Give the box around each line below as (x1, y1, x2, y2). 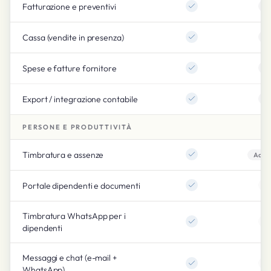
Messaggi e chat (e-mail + (22, 252, 117, 263)
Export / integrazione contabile (22, 94, 138, 105)
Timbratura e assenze (22, 149, 104, 160)
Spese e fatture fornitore (22, 63, 117, 74)
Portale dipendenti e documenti (22, 180, 140, 191)
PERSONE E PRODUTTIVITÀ (22, 123, 132, 131)
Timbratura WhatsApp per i (22, 211, 126, 221)
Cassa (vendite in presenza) (22, 32, 124, 43)
